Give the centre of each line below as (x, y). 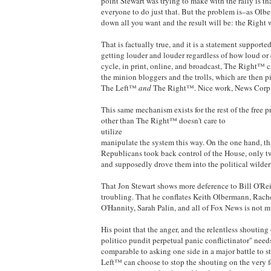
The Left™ (120, 87)
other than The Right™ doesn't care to (163, 120)
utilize (112, 131)
